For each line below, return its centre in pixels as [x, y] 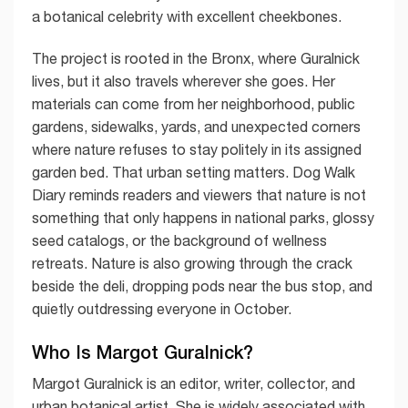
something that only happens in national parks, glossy [203, 218]
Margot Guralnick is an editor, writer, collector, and [194, 383]
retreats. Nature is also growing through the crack [192, 264]
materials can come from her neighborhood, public [194, 104]
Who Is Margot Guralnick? [143, 351]
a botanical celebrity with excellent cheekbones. [187, 17]
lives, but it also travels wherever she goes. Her [184, 82]
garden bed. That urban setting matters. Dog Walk [194, 173]
